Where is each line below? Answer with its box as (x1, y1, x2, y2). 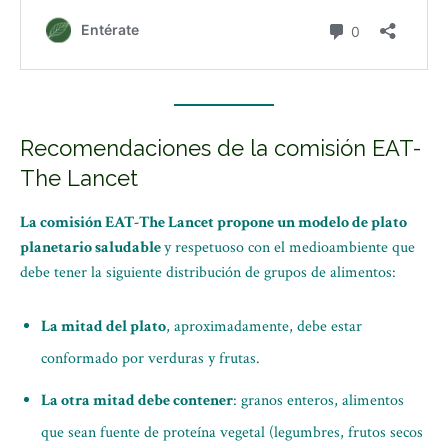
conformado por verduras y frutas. (41, 348, 260, 369)
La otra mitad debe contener (41, 390, 233, 411)
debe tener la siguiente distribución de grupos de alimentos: (20, 262, 396, 283)
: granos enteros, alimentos (233, 390, 404, 411)
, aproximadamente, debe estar (166, 316, 362, 337)
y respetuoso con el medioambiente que (164, 237, 415, 258)
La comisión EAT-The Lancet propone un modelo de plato (20, 212, 407, 233)
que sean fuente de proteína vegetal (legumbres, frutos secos (41, 422, 423, 443)
